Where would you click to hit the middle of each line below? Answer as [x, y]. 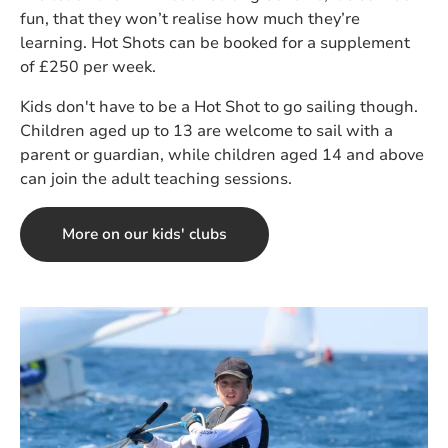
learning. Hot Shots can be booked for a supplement [215, 42]
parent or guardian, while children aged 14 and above [222, 154]
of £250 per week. [88, 66]
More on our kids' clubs [144, 233]
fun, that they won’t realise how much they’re [190, 18]
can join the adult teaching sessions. [156, 178]
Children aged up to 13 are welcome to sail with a [206, 130]
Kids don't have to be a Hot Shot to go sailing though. [219, 106]
